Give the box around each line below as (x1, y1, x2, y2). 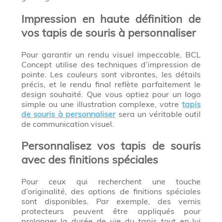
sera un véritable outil (115, 109, 201, 119)
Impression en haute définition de (21, 11, 201, 26)
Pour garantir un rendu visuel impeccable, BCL (21, 49, 201, 59)
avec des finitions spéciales (21, 152, 158, 166)
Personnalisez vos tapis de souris (21, 138, 201, 153)
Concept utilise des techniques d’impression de (21, 59, 201, 69)
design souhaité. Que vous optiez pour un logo (21, 89, 201, 99)
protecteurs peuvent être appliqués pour (21, 206, 201, 216)
